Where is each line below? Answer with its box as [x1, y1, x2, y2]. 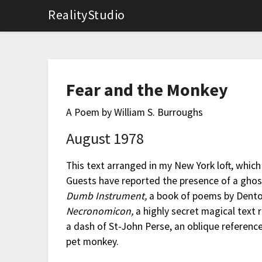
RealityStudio [48, 6, 125, 23]
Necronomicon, [66, 205, 134, 218]
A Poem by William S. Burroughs [66, 106, 204, 119]
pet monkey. [66, 235, 119, 249]
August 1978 [66, 129, 144, 149]
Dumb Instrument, [66, 189, 147, 203]
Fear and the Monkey [66, 78, 229, 101]
